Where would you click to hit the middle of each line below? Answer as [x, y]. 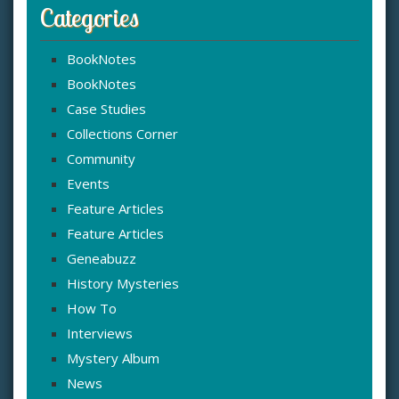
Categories [90, 18]
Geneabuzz [102, 259]
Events [88, 184]
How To [92, 309]
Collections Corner [122, 134]
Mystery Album [113, 358]
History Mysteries [123, 284]
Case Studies [106, 109]
